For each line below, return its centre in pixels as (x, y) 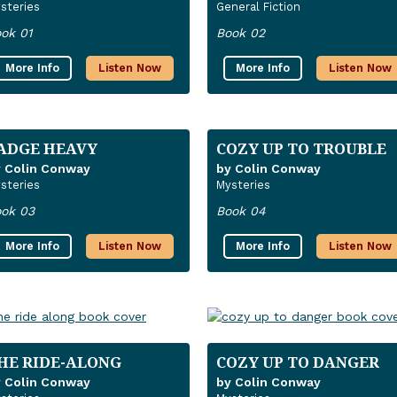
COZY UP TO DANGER (298, 362)
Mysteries (243, 185)
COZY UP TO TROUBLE (301, 149)
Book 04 (241, 211)
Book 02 (241, 33)
